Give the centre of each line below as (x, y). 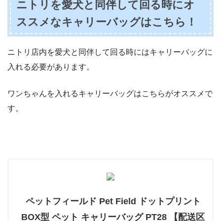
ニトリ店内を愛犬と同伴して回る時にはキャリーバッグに (110, 52)
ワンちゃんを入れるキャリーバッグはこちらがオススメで (110, 93)
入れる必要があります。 (51, 67)
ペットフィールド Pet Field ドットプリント (113, 201)
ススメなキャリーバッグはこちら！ (107, 22)
